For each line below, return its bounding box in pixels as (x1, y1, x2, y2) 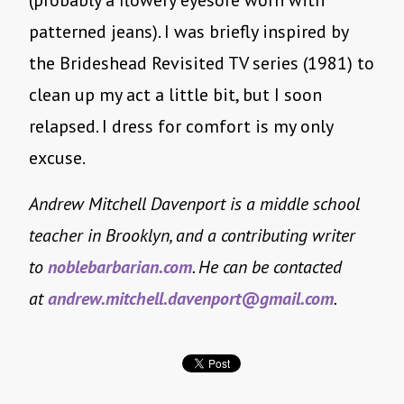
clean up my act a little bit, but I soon (29, 83, 322, 107)
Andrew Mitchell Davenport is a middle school (29, 192, 360, 216)
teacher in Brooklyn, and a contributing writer (29, 224, 355, 248)
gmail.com (260, 287, 334, 311)
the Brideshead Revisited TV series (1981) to (29, 51, 374, 76)
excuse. (29, 146, 86, 170)
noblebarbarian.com (48, 255, 192, 280)
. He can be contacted (192, 255, 342, 280)
